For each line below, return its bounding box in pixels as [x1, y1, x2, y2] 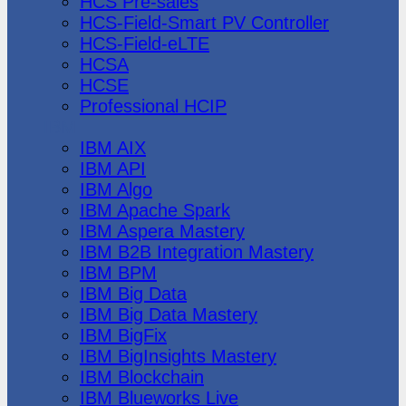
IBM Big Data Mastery [80, 304, 257, 324]
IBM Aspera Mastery [80, 220, 245, 241]
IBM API [80, 158, 146, 179]
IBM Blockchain [80, 366, 204, 387]
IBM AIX [80, 137, 146, 158]
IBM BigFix [80, 324, 167, 345]
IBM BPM [80, 262, 157, 283]
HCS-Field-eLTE [80, 33, 209, 53]
